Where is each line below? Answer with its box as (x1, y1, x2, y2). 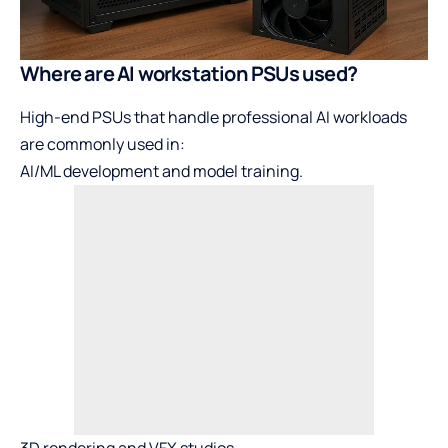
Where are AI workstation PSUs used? (20, 60, 357, 88)
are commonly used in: (20, 133, 185, 156)
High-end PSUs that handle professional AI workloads (20, 106, 407, 129)
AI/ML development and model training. (20, 160, 303, 183)
